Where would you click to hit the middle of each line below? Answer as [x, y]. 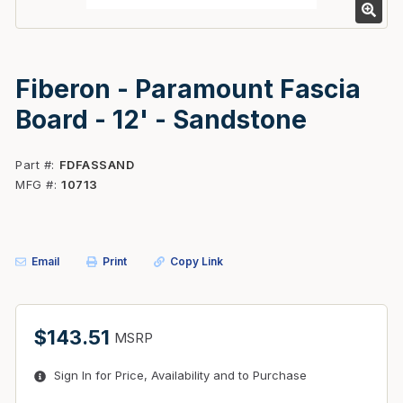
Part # [33, 165]
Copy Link [197, 261]
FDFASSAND [96, 165]
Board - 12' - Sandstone [161, 120]
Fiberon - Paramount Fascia [188, 89]
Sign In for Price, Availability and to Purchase [180, 375]
